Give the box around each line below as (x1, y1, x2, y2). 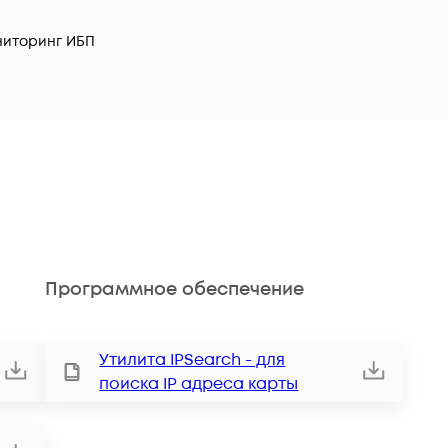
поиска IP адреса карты (99, 373, 299, 396)
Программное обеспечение (45, 276, 305, 302)
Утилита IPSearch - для (99, 349, 286, 372)
